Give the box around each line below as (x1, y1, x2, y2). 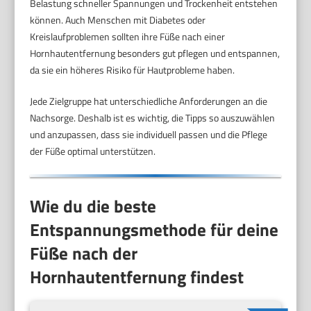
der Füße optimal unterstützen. (30, 144, 156, 159)
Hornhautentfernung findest (30, 263, 244, 290)
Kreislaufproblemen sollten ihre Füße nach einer (30, 29, 226, 44)
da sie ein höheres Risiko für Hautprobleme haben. (30, 62, 235, 78)
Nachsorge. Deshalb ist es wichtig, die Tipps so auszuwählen (30, 110, 276, 126)
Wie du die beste (30, 192, 157, 219)
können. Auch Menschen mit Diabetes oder (30, 12, 206, 28)
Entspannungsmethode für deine (30, 216, 279, 243)
